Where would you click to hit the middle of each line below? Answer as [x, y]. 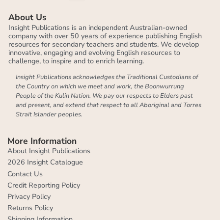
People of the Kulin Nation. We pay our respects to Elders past [104, 96]
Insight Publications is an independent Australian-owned [98, 28]
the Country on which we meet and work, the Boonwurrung [100, 87]
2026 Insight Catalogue [45, 162]
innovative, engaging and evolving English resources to [94, 53]
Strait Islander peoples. [49, 115]
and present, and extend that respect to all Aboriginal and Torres [109, 105]
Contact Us [25, 174]
